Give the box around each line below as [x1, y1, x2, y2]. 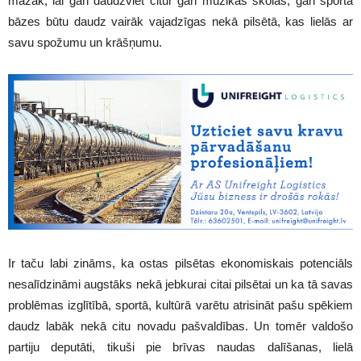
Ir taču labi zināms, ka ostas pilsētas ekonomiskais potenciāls [8, 255, 353, 270]
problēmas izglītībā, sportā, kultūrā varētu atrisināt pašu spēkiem [8, 297, 353, 312]
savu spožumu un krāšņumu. [8, 35, 162, 49]
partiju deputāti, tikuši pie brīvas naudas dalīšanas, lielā [8, 339, 353, 354]
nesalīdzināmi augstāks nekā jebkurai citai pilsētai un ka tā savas [8, 276, 353, 291]
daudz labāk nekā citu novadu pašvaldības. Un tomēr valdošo [8, 318, 353, 333]
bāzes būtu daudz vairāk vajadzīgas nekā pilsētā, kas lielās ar [8, 15, 353, 28]
